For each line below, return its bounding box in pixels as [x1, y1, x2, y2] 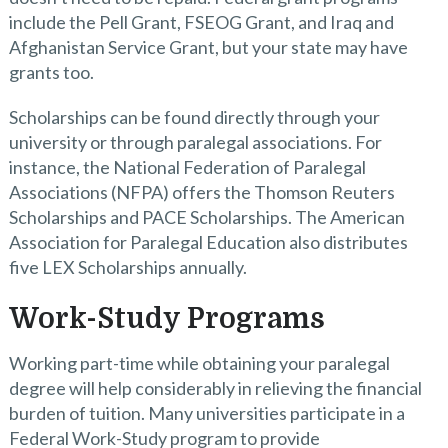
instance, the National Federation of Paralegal [8, 156, 366, 178]
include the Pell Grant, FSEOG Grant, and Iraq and [8, 11, 394, 33]
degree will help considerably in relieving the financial [8, 377, 422, 399]
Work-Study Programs [8, 303, 325, 335]
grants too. [8, 61, 94, 83]
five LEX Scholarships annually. [8, 256, 247, 278]
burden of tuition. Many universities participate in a [8, 402, 405, 424]
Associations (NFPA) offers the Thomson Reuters [8, 181, 395, 203]
